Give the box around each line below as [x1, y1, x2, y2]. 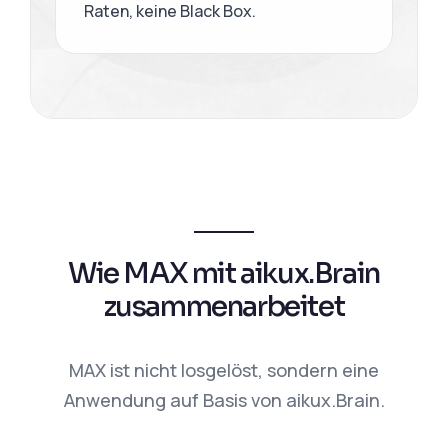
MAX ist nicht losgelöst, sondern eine [69, 358, 379, 382]
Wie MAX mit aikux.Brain [68, 256, 380, 291]
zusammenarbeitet [103, 289, 345, 324]
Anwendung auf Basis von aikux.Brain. [63, 388, 385, 412]
